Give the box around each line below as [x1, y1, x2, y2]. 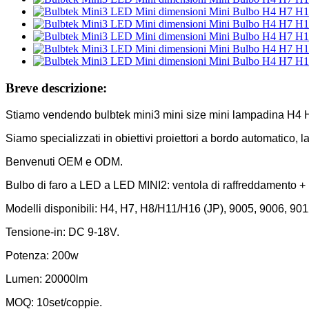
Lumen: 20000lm [6, 272, 88, 285]
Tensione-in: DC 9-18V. [6, 226, 119, 238]
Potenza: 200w [6, 249, 79, 261]
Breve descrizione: [6, 81, 107, 95]
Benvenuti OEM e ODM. [6, 155, 123, 168]
